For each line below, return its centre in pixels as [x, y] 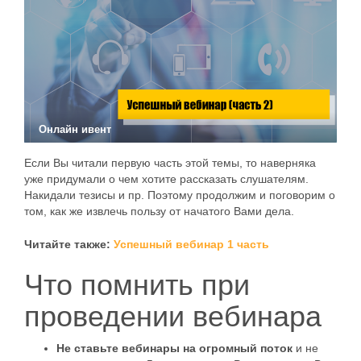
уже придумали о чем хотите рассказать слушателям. [166, 179]
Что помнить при [137, 285]
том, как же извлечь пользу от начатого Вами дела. [159, 211]
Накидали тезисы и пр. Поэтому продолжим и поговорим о [180, 195]
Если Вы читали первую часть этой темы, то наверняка [170, 163]
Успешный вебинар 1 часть [191, 244]
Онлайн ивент [75, 129]
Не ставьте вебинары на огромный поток [174, 348]
